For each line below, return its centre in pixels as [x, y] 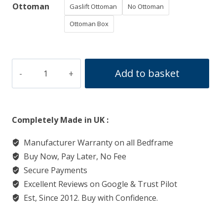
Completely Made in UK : [60, 120]
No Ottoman [146, 7]
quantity [27, 114]
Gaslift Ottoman [93, 7]
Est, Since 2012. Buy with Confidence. [90, 198]
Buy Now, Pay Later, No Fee [74, 156]
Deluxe [25, 82]
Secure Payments [55, 170]
